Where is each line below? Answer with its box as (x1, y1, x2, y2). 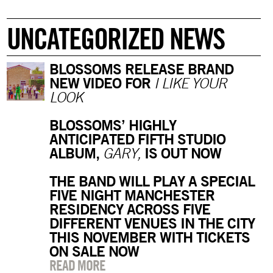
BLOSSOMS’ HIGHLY (49, 116, 177, 134)
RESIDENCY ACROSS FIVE (49, 200, 211, 218)
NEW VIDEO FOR (49, 74, 155, 92)
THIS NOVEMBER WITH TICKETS (49, 228, 250, 246)
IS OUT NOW (141, 144, 222, 162)
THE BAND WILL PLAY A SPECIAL (49, 172, 255, 190)
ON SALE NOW (49, 242, 140, 260)
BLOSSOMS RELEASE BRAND (49, 60, 234, 78)
